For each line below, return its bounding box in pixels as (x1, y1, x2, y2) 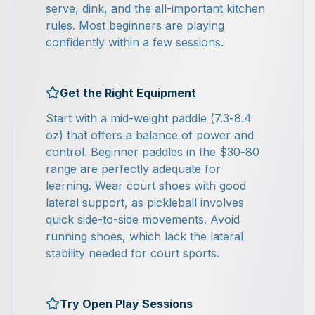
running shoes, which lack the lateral (46, 229, 243, 243)
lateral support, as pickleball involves (46, 195, 244, 210)
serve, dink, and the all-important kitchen (46, 1, 265, 15)
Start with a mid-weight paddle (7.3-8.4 (46, 111, 252, 125)
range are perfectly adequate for (46, 162, 221, 176)
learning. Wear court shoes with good (46, 179, 246, 193)
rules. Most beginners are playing (46, 18, 224, 32)
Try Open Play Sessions (60, 297, 193, 311)
